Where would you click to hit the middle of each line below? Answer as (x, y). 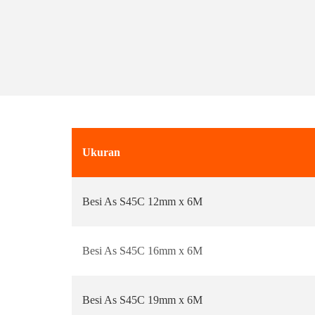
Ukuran (101, 152)
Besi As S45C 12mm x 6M (142, 201)
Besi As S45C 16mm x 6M (142, 251)
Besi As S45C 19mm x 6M (142, 300)
